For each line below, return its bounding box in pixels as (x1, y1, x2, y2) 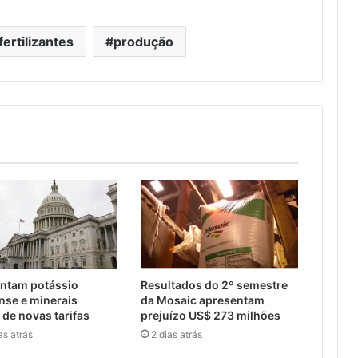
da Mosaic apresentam (140, 292, 265, 307)
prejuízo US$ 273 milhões (140, 308, 280, 322)
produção (113, 34, 174, 50)
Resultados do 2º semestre (140, 277, 288, 292)
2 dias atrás (150, 328, 202, 340)
